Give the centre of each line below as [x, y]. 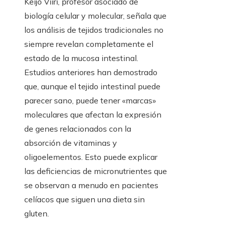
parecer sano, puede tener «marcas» [90, 101]
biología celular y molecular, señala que [95, 16]
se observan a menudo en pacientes [91, 185]
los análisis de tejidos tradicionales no [94, 30]
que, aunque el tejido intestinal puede [92, 87]
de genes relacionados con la [78, 129]
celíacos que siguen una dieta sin [84, 200]
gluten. [37, 214]
